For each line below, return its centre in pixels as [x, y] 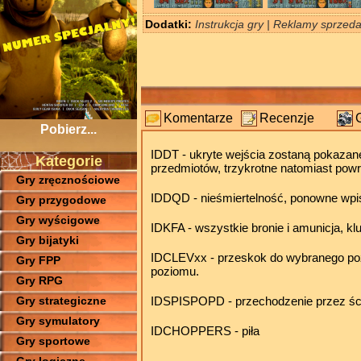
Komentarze [198, 118]
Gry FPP [38, 260]
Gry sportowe [53, 341]
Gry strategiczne [61, 301]
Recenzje [287, 118]
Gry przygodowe [61, 200]
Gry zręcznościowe [68, 180]
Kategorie [68, 161]
